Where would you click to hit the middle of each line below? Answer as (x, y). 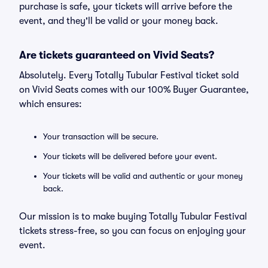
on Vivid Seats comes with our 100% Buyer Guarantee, (134, 90)
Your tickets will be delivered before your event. (130, 156)
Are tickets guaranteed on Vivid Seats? (117, 55)
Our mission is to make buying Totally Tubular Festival (133, 217)
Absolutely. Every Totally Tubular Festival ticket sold (129, 75)
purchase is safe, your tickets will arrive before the (126, 7)
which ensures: (51, 104)
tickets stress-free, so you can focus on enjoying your (133, 231)
